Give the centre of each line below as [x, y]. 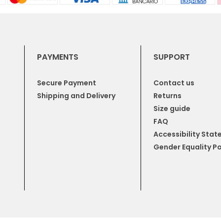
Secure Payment [66, 83]
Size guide [172, 108]
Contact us [174, 83]
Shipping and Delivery [76, 95]
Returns [168, 95]
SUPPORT [172, 57]
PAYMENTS [57, 57]
